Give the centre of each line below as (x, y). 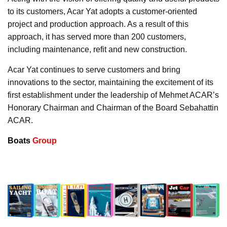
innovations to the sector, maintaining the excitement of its (110, 83)
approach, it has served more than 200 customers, (97, 37)
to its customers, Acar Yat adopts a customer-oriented (102, 12)
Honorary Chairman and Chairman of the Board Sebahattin (113, 108)
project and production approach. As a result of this (98, 24)
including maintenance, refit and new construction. (97, 50)
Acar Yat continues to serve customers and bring (94, 70)
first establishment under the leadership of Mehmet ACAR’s (113, 95)
